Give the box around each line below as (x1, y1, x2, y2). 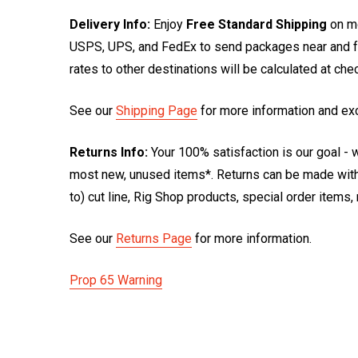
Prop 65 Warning (70, 272, 162, 288)
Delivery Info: (70, 16, 150, 32)
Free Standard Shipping (186, 16, 327, 32)
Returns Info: (70, 144, 148, 160)
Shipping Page (116, 102, 197, 118)
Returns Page (116, 230, 192, 246)
